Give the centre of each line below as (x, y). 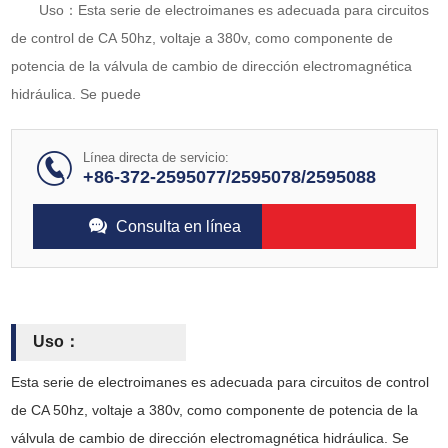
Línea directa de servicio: (156, 157)
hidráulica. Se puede (75, 94)
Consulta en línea (179, 226)
